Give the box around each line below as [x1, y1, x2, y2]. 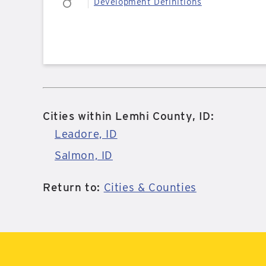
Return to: [43, 180, 104, 194]
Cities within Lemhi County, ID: [43, 109, 214, 123]
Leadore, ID [55, 127, 118, 141]
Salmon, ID [55, 148, 113, 162]
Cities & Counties [103, 180, 197, 194]
